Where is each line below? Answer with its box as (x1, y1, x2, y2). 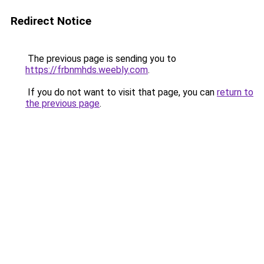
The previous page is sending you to (25, 53, 176, 64)
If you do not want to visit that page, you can (25, 87, 217, 98)
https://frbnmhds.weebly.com (25, 64, 148, 75)
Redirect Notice (11, 14, 91, 28)
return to (217, 87, 253, 98)
